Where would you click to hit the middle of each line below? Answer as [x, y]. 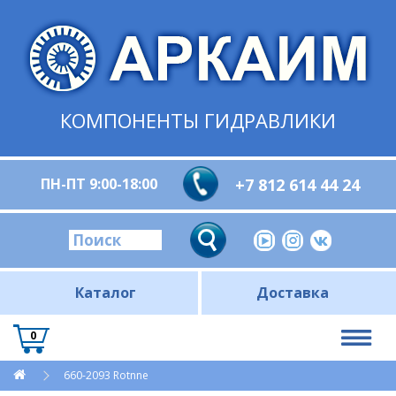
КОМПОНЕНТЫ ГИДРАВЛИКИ [198, 120]
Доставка [292, 293]
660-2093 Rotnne [106, 375]
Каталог [106, 293]
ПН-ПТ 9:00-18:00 [99, 184]
